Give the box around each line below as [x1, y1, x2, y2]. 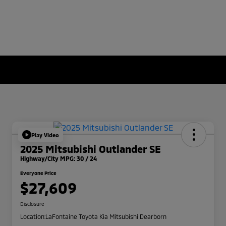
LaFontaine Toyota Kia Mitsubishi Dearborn [45, 213, 166, 220]
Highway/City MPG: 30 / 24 [20, 155, 97, 162]
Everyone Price [20, 170, 56, 177]
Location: [20, 213, 45, 220]
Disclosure [20, 201, 44, 207]
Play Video [31, 131, 59, 138]
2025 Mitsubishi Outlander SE [20, 143, 161, 155]
